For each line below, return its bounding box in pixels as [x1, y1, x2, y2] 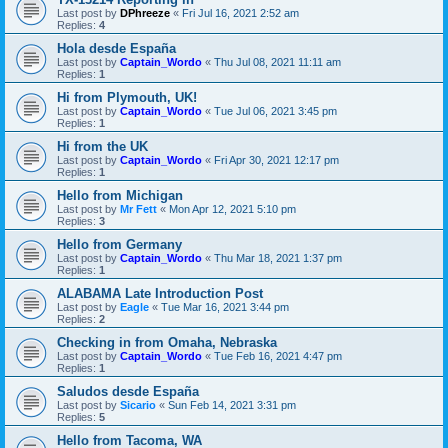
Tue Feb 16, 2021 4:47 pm [214, 349, 342, 362]
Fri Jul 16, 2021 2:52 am [182, 6, 299, 19]
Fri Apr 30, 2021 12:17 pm [214, 153, 339, 166]
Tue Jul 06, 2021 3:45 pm [214, 104, 337, 117]
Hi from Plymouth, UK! [57, 89, 197, 105]
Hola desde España [57, 40, 176, 56]
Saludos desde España [57, 383, 199, 399]
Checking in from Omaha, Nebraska [57, 334, 277, 350]
